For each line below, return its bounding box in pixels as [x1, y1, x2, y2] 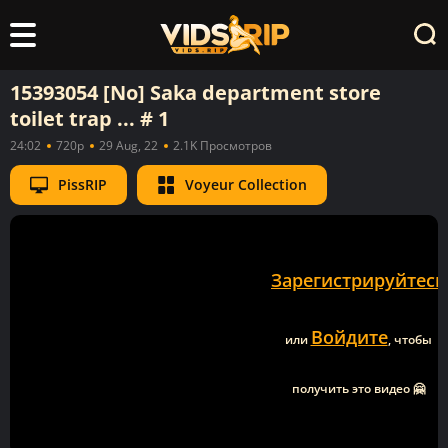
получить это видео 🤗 [291, 379, 425, 397]
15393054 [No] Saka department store [10, 78, 381, 106]
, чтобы [387, 330, 432, 348]
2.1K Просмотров [173, 136, 272, 154]
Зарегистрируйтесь [270, 267, 446, 292]
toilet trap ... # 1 [10, 104, 169, 132]
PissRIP [58, 174, 107, 194]
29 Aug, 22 [99, 136, 158, 154]
